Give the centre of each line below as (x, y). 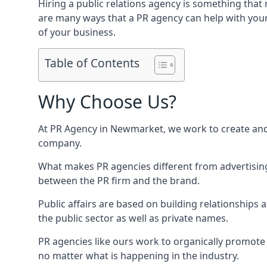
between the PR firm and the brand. (119, 181)
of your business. (77, 32)
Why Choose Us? (107, 102)
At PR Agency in (74, 129)
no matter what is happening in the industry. (139, 256)
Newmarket (137, 129)
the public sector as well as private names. (133, 218)
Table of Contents (92, 63)
